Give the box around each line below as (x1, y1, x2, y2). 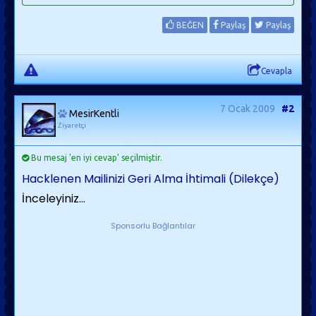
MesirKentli (69, 108, 119, 119)
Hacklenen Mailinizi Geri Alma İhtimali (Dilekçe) (22, 171, 279, 187)
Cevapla (261, 66, 292, 75)
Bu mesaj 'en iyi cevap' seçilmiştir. (29, 153, 162, 162)
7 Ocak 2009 (220, 103, 275, 114)
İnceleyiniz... (22, 190, 85, 207)
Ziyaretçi (58, 121, 86, 129)
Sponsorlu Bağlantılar (110, 220, 195, 231)
